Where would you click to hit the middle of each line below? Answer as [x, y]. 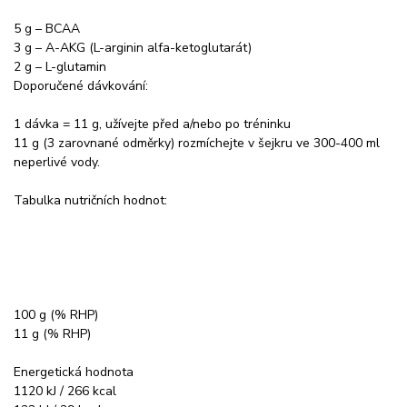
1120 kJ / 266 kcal [65, 391]
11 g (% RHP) [52, 333]
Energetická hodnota [74, 372]
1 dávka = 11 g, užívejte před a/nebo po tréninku [152, 124]
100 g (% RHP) [56, 314]
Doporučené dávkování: [81, 85]
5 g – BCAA [47, 28]
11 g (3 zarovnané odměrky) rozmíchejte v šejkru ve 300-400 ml [197, 143]
